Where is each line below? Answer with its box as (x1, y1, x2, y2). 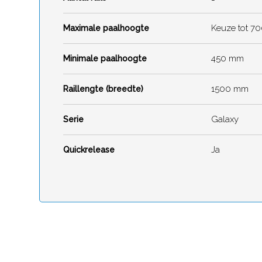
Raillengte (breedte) (63, 84, 143, 94)
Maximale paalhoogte (63, 23, 149, 33)
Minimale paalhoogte (63, 54, 147, 63)
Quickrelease (63, 145, 115, 154)
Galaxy (211, 114, 239, 125)
